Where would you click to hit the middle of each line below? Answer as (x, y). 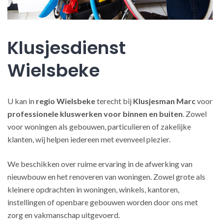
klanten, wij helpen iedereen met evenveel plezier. (89, 139)
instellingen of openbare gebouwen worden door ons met (103, 202)
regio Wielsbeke (66, 101)
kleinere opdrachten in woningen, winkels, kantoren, (93, 189)
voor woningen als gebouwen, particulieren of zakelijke (99, 126)
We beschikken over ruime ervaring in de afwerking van (100, 164)
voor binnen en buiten (143, 114)
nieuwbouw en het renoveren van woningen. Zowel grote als (106, 177)
